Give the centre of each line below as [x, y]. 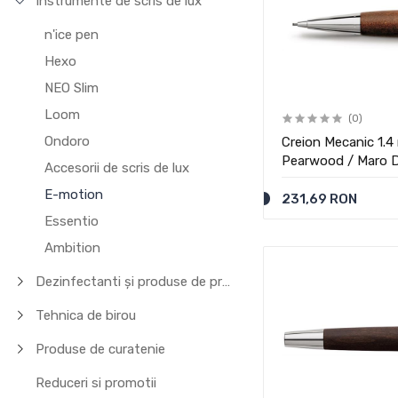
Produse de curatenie [101, 349]
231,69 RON [320, 199]
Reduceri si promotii [96, 383]
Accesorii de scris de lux [117, 168]
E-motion [74, 195]
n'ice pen [72, 35]
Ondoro [68, 141]
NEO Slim [72, 88]
